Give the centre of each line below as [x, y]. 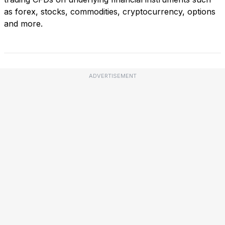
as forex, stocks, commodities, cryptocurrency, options [110, 12]
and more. [23, 24]
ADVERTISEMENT [113, 76]
